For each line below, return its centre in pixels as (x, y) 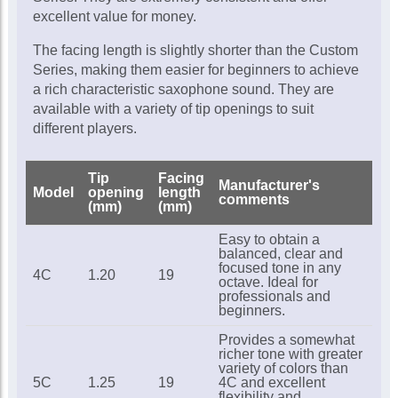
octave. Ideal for (268, 282)
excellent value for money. (114, 16)
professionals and (274, 296)
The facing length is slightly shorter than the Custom (195, 50)
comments (254, 199)
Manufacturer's (269, 185)
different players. (84, 128)
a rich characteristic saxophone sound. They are (183, 89)
